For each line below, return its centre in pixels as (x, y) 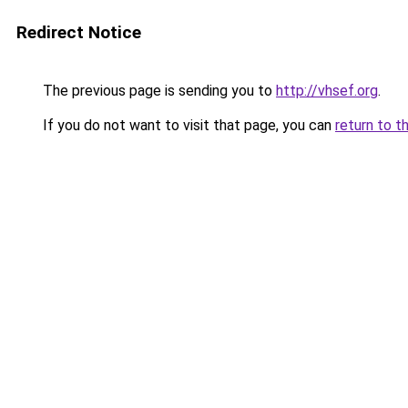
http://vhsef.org (327, 91)
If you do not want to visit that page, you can (187, 125)
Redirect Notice (79, 32)
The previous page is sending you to (158, 91)
